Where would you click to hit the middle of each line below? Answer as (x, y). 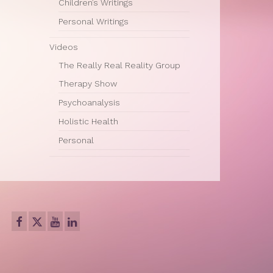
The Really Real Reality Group (119, 65)
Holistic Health (88, 121)
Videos (64, 47)
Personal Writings (94, 21)
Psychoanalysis (89, 102)
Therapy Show (88, 83)
